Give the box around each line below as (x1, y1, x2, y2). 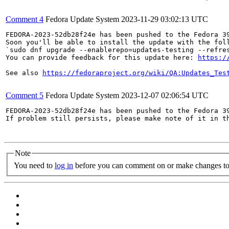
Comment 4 (6, 15, 43, 24)
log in (55, 161, 73, 170)
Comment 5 (6, 91, 43, 100)
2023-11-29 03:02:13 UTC (121, 15, 208, 24)
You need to (14, 161, 55, 170)
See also (6, 69, 42, 77)
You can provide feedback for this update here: (6, 54, 198, 61)
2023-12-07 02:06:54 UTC (121, 91, 209, 100)
